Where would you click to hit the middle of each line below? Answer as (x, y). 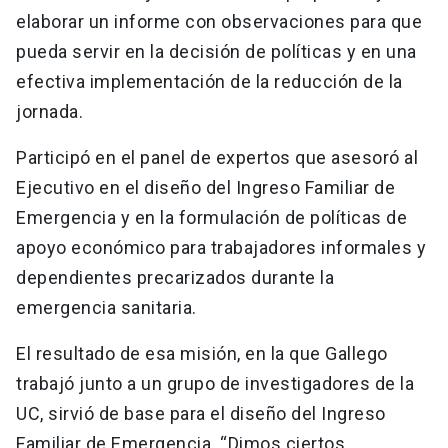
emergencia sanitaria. (106, 308)
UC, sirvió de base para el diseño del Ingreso (201, 414)
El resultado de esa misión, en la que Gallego (202, 354)
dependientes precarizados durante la (175, 278)
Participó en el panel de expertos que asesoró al (217, 158)
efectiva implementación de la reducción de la (209, 82)
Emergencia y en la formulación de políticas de (211, 218)
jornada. (49, 112)
